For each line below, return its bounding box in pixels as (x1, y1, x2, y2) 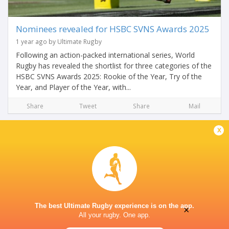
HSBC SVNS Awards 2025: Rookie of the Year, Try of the (16, 72, 202, 81)
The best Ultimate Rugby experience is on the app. (35, 202, 194, 210)
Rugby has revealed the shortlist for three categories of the (16, 61, 212, 71)
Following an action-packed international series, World (16, 50, 195, 60)
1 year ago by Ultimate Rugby (16, 37, 102, 45)
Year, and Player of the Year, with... (16, 82, 131, 92)
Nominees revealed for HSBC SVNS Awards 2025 (16, 23, 210, 35)
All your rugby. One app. (79, 211, 150, 219)
